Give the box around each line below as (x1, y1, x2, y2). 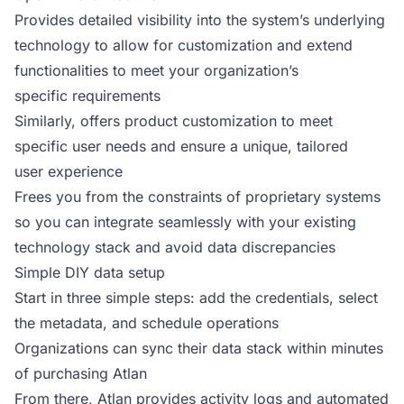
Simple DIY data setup (14, 263, 165, 281)
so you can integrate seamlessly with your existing (14, 213, 356, 231)
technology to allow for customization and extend (14, 36, 353, 54)
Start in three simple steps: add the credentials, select (14, 289, 378, 307)
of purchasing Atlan (14, 364, 147, 382)
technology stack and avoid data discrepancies (14, 238, 335, 256)
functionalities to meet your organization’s (14, 61, 298, 79)
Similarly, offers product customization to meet (14, 112, 333, 130)
